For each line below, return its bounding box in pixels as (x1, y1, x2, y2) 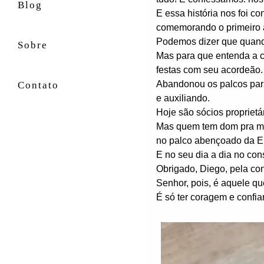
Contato (18, 79, 59, 91)
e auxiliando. (156, 93, 210, 103)
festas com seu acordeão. (156, 65, 263, 75)
